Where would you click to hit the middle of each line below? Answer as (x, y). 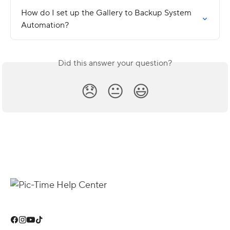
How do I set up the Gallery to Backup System (107, 13)
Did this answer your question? (115, 63)
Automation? (45, 25)
